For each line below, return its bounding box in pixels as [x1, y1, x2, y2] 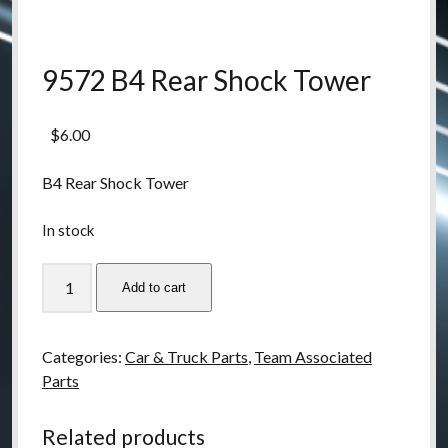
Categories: [41, 347, 125, 367]
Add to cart [121, 280, 186, 296]
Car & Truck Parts [124, 347, 248, 367]
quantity [40, 384, 98, 404]
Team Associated [253, 347, 372, 367]
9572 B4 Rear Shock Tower [41, 63, 371, 98]
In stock [41, 221, 94, 240]
